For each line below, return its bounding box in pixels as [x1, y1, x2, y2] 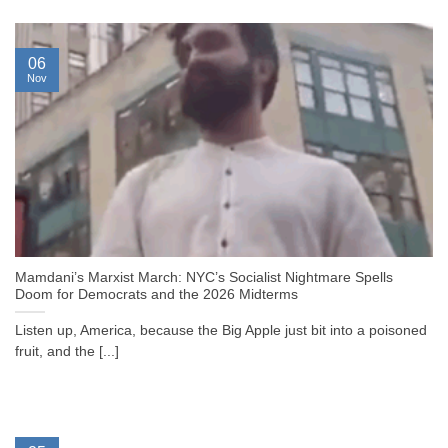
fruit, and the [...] [15, 344, 119, 360]
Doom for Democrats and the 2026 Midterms [15, 287, 298, 303]
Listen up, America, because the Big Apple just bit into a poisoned [15, 323, 427, 339]
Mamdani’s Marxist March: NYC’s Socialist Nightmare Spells [15, 270, 393, 286]
